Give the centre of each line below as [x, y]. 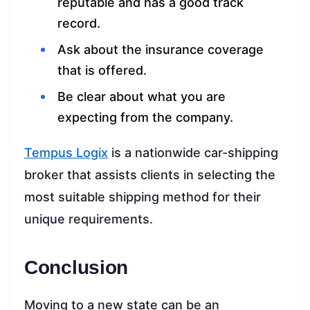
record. [79, 24]
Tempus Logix [66, 153]
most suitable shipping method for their [143, 197]
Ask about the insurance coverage [161, 50]
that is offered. [102, 71]
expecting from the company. [145, 118]
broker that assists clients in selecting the [150, 175]
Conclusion [76, 268]
